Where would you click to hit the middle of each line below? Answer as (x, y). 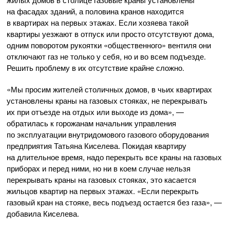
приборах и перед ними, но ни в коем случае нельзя (99, 168)
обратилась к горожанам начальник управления (91, 123)
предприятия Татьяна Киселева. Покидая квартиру (97, 146)
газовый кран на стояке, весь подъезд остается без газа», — (114, 202)
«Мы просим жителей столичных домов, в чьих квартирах (109, 89)
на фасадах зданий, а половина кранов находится (95, 11)
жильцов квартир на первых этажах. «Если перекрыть (103, 191)
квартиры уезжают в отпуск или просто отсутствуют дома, (110, 34)
